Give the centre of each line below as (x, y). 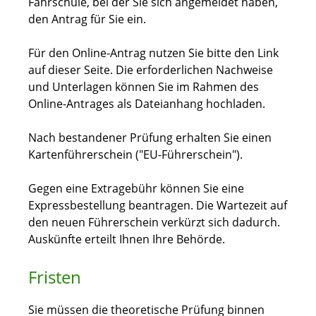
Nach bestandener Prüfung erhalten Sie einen (150, 138)
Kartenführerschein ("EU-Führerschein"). (135, 155)
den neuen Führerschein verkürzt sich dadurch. (154, 223)
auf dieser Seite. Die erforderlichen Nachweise (151, 70)
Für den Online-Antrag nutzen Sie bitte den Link (153, 53)
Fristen (55, 277)
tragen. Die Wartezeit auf (221, 206)
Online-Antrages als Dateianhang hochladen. (147, 104)
